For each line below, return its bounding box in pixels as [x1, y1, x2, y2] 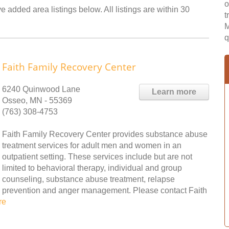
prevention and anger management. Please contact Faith [2, 186, 207, 195]
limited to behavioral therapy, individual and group [2, 164, 182, 172]
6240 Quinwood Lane [2, 85, 80, 94]
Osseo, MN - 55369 [2, 96, 72, 105]
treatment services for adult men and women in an [2, 141, 181, 150]
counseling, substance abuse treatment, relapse [2, 175, 175, 184]
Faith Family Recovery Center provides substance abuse [2, 130, 208, 139]
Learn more [152, 87, 196, 96]
